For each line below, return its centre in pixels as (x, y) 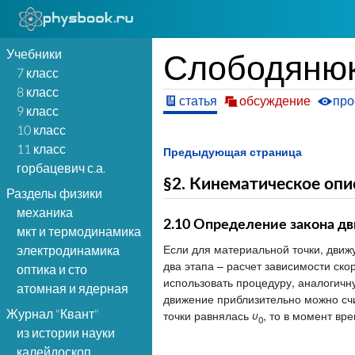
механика (45, 212)
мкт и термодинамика (79, 231)
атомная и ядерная (73, 288)
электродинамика (68, 250)
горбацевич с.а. (61, 168)
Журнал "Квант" (53, 313)
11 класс (41, 149)
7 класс (38, 73)
